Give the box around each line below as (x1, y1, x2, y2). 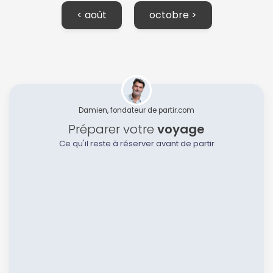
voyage (157, 121, 205, 138)
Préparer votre (68, 121, 157, 138)
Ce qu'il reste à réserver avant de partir (58, 138, 214, 150)
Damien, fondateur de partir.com (79, 105, 194, 116)
